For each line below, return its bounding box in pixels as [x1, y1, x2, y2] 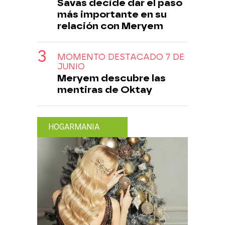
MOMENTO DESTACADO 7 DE [57, 52, 184, 62]
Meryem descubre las [57, 72, 166, 84]
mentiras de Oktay [57, 83, 152, 95]
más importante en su [57, 8, 167, 20]
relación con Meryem [57, 20, 163, 32]
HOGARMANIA [48, 122, 99, 132]
